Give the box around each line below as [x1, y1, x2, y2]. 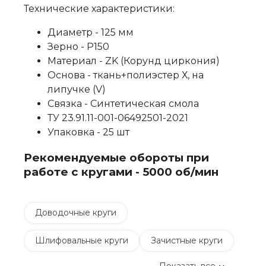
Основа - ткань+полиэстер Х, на [47, 69, 204, 81]
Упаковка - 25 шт [47, 126, 129, 138]
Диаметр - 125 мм [47, 27, 134, 38]
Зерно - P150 [47, 41, 109, 52]
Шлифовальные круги [35, 235, 128, 246]
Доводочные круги [35, 207, 116, 218]
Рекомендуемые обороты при [24, 150, 209, 164]
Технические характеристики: [24, 3, 175, 14]
